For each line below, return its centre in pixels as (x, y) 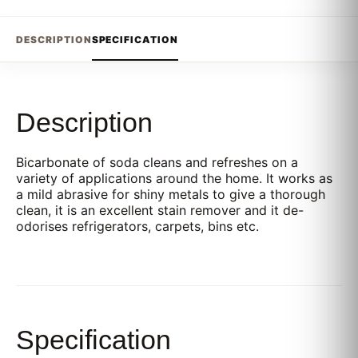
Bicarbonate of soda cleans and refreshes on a (157, 162)
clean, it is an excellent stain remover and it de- (160, 210)
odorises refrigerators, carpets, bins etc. (137, 226)
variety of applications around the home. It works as (174, 178)
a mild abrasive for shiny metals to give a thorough (171, 194)
